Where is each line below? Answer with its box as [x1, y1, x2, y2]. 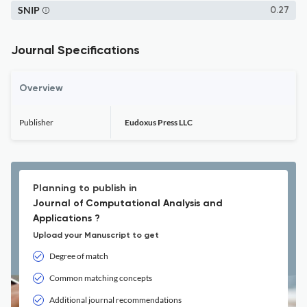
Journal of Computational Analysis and [33, 199, 223, 208]
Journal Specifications [11, 45, 140, 57]
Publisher [19, 117, 53, 127]
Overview [19, 84, 63, 93]
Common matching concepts [49, 273, 152, 283]
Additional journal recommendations [49, 295, 182, 305]
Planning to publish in [33, 184, 137, 193]
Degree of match [49, 251, 108, 261]
